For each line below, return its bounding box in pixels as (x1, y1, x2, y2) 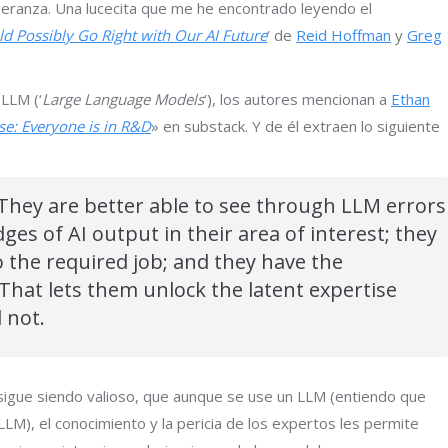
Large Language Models (42, 88, 204, 109)
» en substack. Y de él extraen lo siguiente (151, 115, 440, 136)
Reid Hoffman (296, 24, 391, 45)
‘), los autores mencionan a (204, 88, 391, 109)
